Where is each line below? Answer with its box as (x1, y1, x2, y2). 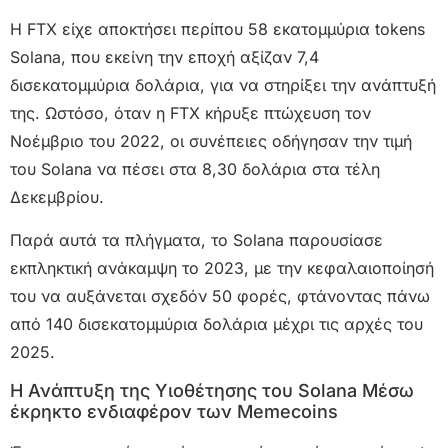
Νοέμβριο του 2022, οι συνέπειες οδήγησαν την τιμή (10, 131, 412, 152)
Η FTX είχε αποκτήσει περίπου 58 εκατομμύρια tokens (10, 19, 425, 40)
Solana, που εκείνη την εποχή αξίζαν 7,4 (10, 47, 319, 68)
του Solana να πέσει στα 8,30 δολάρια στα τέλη (10, 159, 380, 180)
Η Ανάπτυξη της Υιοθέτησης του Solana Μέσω (10, 379, 414, 401)
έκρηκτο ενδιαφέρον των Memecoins (10, 400, 338, 422)
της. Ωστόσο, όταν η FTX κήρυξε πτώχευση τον (10, 103, 371, 124)
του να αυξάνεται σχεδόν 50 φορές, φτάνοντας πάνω (10, 285, 430, 306)
